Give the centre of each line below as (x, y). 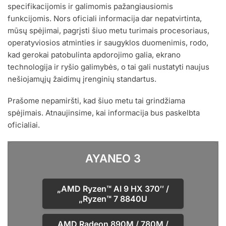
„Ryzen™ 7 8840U (113, 199)
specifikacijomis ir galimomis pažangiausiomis (90, 6)
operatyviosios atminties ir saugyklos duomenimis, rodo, (108, 42)
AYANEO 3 (113, 158)
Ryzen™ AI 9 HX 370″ (123, 188)
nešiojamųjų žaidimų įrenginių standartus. (82, 79)
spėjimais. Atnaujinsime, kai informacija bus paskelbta (104, 113)
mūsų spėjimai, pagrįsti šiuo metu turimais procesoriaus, (108, 30)
